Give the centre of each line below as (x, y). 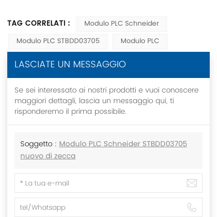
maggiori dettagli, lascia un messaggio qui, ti (94, 101)
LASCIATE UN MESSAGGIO (70, 65)
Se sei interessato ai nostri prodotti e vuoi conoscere (107, 90)
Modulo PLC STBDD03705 (58, 41)
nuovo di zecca (48, 157)
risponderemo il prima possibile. (70, 112)
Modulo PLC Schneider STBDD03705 (123, 145)
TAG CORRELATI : (40, 23)
